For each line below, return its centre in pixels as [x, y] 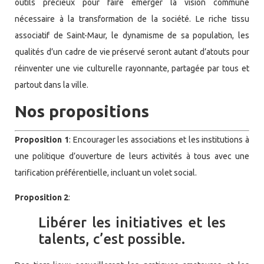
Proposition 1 [42, 139]
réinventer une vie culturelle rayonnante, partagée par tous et [132, 68]
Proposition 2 [42, 198]
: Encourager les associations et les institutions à [159, 139]
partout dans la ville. [52, 85]
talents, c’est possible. [112, 239]
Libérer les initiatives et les [132, 222]
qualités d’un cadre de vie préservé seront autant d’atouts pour [132, 52]
